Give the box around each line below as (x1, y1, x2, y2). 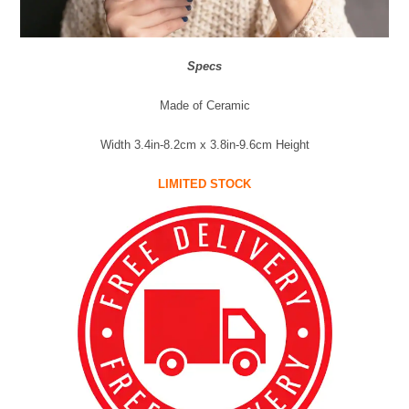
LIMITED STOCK (158, 176, 251, 191)
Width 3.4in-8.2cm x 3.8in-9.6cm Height (100, 137, 309, 152)
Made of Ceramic (159, 98, 250, 112)
